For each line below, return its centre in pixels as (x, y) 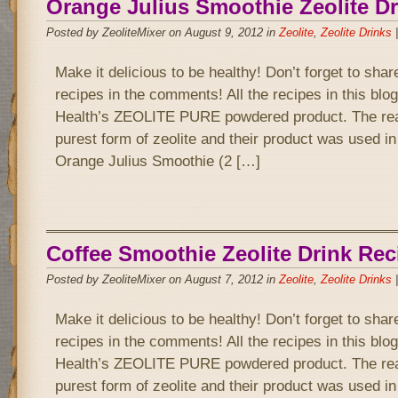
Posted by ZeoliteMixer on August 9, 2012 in (162, 32)
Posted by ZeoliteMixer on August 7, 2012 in (162, 279)
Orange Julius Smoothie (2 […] (157, 161)
